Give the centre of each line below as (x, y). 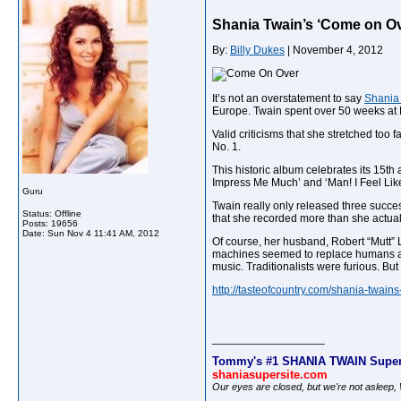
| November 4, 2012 (334, 50)
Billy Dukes (257, 50)
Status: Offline (52, 213)
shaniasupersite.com (270, 374)
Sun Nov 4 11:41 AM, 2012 (103, 233)
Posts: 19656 (50, 223)
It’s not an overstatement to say (288, 98)
